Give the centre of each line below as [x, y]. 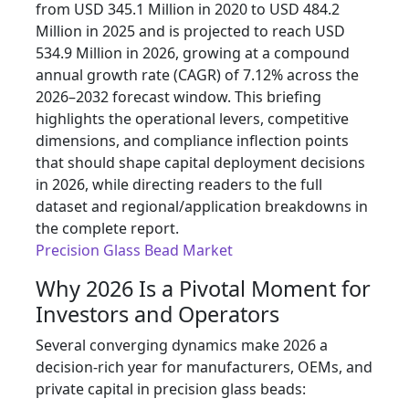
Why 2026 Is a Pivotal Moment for [203, 289]
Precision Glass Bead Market [134, 251]
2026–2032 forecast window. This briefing [178, 97]
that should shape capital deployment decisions [200, 163]
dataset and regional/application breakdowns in [202, 207]
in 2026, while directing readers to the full [179, 185]
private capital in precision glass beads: [171, 389]
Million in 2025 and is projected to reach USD [190, 31]
